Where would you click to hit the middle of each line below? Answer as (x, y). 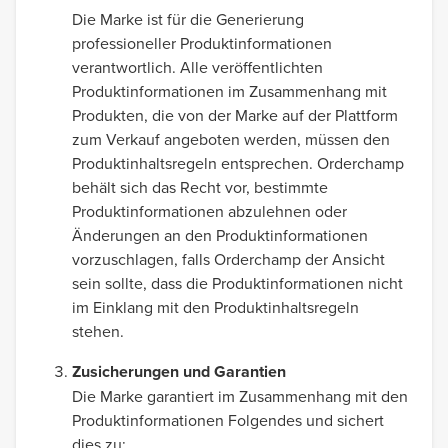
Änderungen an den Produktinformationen (220, 235)
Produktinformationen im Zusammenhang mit (229, 91)
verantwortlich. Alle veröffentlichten (197, 67)
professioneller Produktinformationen (202, 43)
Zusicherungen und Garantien (179, 371)
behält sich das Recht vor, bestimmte (200, 187)
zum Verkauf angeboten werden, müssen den (231, 139)
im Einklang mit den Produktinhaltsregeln (215, 307)
